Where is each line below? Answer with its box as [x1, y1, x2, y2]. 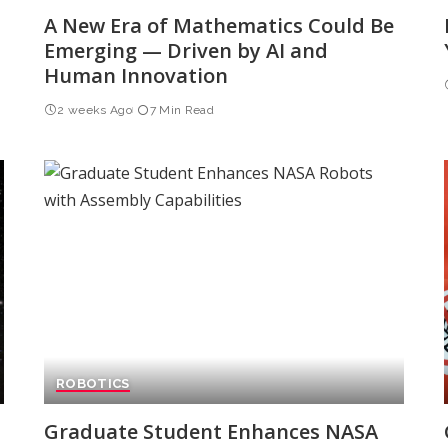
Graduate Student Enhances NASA [43, 417, 378, 445]
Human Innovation [43, 62, 228, 90]
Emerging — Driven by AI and [43, 37, 328, 65]
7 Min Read [149, 103, 214, 118]
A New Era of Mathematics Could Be [43, 12, 394, 40]
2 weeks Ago [57, 103, 133, 118]
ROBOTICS [55, 375, 130, 391]
